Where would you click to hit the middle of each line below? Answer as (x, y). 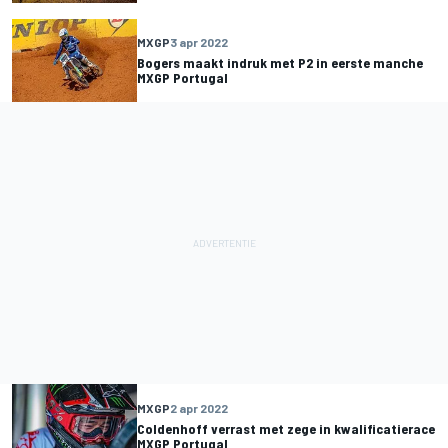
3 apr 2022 (199, 42)
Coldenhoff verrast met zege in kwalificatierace (286, 428)
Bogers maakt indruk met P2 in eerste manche (280, 63)
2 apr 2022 (199, 407)
